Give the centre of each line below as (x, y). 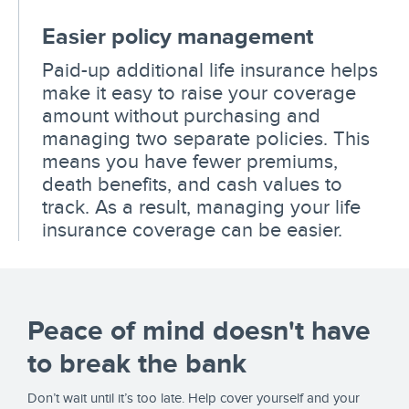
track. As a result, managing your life (201, 206)
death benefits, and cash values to (192, 183)
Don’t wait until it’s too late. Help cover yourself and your (194, 398)
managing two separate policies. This (206, 137)
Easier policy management (178, 36)
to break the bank (137, 362)
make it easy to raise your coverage (199, 92)
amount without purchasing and (181, 115)
